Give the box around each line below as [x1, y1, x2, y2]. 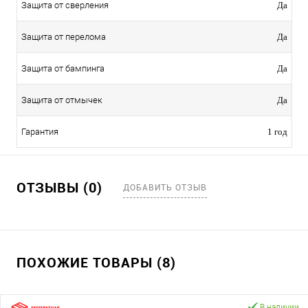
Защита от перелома [21, 31, 106, 42]
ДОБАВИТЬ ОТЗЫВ [123, 181, 207, 192]
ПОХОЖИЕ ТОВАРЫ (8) [16, 252, 176, 272]
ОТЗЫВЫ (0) [16, 178, 107, 197]
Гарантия [21, 126, 58, 137]
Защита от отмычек [21, 94, 102, 105]
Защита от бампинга [21, 63, 104, 74]
